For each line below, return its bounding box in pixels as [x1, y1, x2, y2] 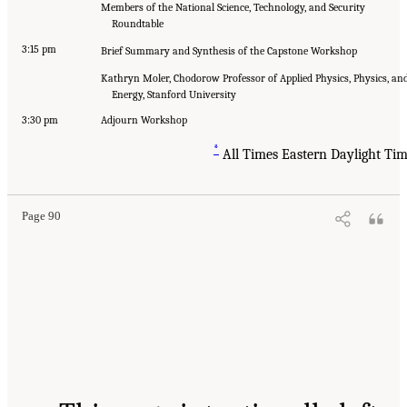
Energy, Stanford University [112, 87, 236, 101]
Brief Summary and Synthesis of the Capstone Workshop [101, 44, 357, 57]
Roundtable [112, 16, 164, 30]
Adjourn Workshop [101, 113, 187, 126]
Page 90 [22, 210, 61, 223]
